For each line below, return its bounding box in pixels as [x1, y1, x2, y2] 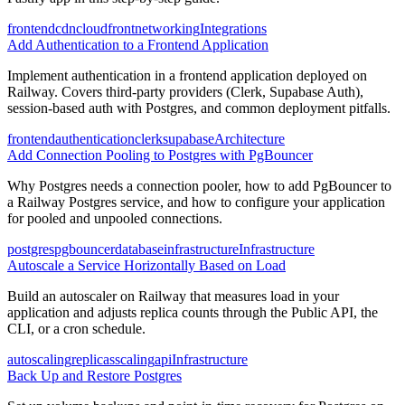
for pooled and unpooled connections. [7, 210, 222, 226]
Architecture [214, 130, 285, 146]
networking [135, 20, 200, 36]
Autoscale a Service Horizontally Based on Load [7, 257, 286, 273]
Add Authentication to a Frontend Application [7, 36, 268, 52]
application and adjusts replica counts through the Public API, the [7, 304, 378, 320]
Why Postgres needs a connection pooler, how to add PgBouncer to [7, 177, 391, 193]
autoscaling [7, 351, 71, 367]
